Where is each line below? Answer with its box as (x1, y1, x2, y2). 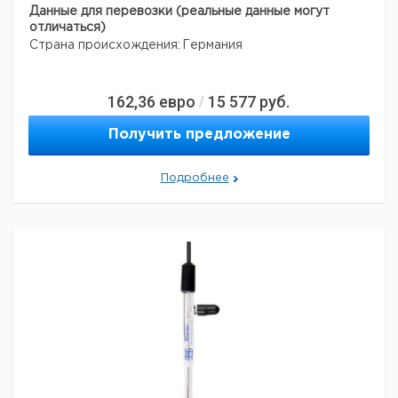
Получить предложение (107, 128, 291, 141)
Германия (182, 40, 243, 51)
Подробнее (160, 173, 229, 183)
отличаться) (29, 22, 106, 33)
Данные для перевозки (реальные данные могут (29, 6, 330, 17)
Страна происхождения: (29, 40, 180, 51)
